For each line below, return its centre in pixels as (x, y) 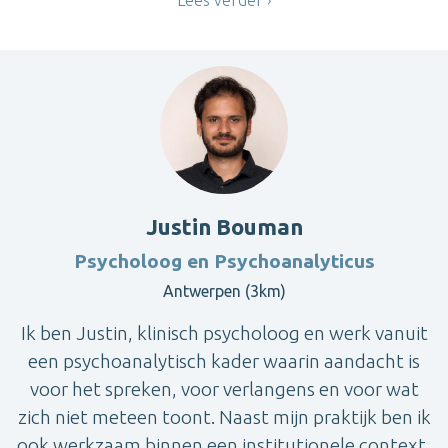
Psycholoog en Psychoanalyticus (224, 260)
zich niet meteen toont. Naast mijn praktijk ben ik (224, 416)
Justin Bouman (224, 226)
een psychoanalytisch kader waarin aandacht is (224, 360)
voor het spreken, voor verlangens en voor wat (224, 388)
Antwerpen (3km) (224, 290)
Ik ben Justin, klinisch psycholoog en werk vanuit (224, 332)
